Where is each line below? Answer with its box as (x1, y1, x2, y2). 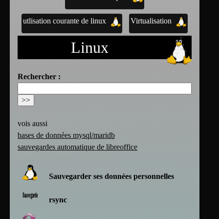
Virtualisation (130, 17, 172, 25)
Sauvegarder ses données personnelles (49, 172, 174, 181)
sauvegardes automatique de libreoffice (18, 143, 137, 152)
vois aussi (18, 119, 47, 128)
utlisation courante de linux (22, 17, 106, 25)
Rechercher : (18, 72, 61, 81)
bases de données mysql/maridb (18, 131, 115, 140)
